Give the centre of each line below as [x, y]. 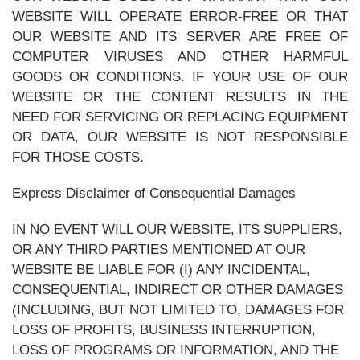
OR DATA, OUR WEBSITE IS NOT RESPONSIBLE [180, 137]
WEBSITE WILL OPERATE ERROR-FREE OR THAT [180, 16]
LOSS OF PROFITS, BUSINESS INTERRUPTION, [164, 330]
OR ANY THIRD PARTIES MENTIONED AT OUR [159, 250]
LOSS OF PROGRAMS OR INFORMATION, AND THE [176, 350]
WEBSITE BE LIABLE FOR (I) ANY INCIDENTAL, [161, 270]
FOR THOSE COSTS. [78, 157]
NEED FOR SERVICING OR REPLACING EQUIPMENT [180, 117]
